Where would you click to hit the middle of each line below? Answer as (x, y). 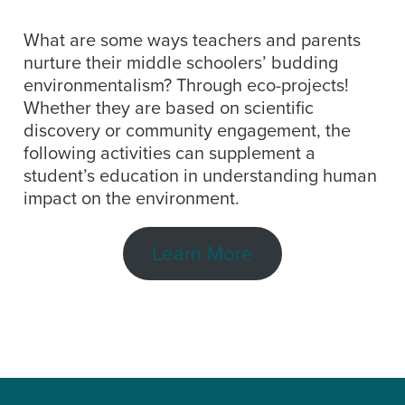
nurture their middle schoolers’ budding (181, 64)
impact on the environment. (132, 199)
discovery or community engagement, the (187, 132)
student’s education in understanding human (200, 177)
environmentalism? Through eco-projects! (186, 86)
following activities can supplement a (170, 154)
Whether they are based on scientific (169, 109)
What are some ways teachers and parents (192, 41)
